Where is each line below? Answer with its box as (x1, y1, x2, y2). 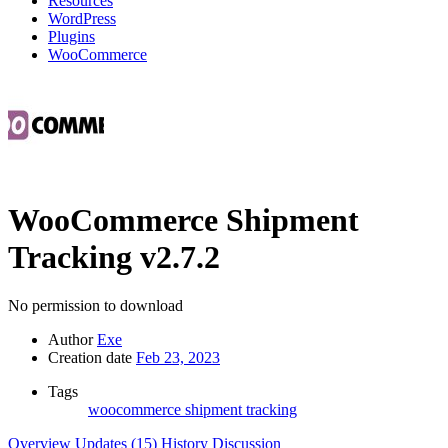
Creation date (48, 349, 132, 367)
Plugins (48, 28, 95, 46)
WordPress (48, 10, 116, 28)
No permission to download (8, 297, 183, 315)
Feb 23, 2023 (136, 349, 220, 367)
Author (48, 331, 93, 349)
